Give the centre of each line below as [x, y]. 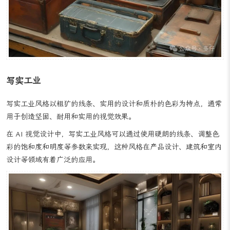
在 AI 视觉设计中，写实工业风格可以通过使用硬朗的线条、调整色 [113, 147]
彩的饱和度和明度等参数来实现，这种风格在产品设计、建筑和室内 [114, 160]
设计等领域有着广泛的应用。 [53, 172]
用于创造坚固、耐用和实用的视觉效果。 [71, 130]
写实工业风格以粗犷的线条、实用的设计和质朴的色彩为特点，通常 [114, 117]
